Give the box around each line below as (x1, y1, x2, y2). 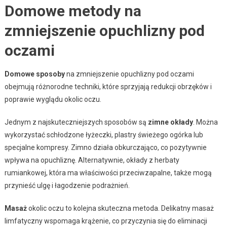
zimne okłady (147, 118, 193, 126)
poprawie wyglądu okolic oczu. (4, 95, 101, 103)
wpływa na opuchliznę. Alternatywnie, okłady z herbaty (4, 156, 179, 164)
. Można (193, 118, 218, 126)
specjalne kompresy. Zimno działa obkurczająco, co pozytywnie (4, 143, 207, 152)
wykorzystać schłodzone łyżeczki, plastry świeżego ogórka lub (4, 130, 203, 139)
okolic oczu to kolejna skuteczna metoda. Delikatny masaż (26, 204, 214, 212)
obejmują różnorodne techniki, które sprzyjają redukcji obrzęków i (4, 82, 212, 91)
